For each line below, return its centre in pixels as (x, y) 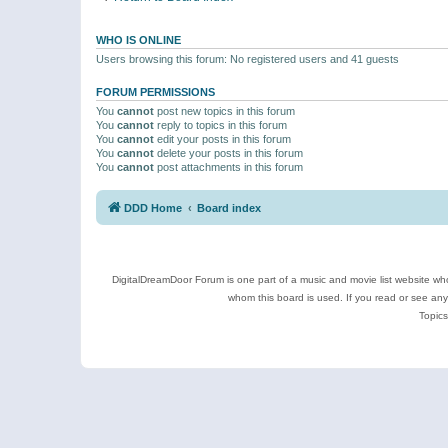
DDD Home (153, 208)
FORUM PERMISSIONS (155, 91)
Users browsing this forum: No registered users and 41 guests (247, 58)
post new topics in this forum (224, 110)
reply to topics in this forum (220, 124)
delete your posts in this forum (228, 152)
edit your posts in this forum (222, 138)
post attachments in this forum (228, 166)
